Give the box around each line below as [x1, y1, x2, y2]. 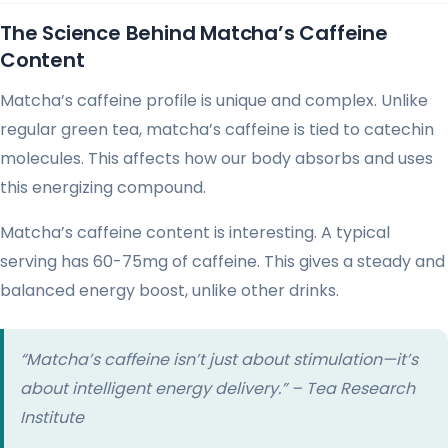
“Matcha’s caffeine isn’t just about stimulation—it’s [20, 347, 418, 371]
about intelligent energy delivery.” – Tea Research [20, 376, 415, 400]
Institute [20, 405, 84, 429]
